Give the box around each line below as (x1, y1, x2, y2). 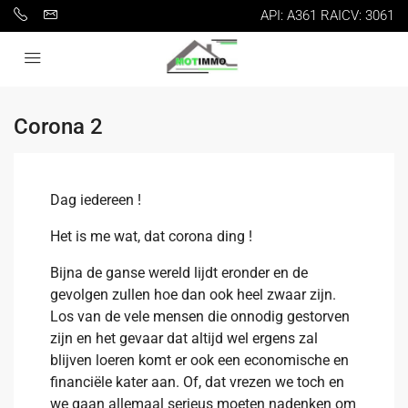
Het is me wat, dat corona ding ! (50, 228, 252, 245)
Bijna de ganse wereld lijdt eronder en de (50, 264, 308, 281)
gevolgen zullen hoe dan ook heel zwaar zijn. (50, 286, 336, 303)
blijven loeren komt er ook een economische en (50, 352, 349, 369)
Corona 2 (14, 114, 103, 139)
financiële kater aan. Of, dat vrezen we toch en (50, 373, 344, 391)
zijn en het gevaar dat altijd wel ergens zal (50, 330, 318, 347)
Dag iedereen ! (50, 191, 141, 209)
